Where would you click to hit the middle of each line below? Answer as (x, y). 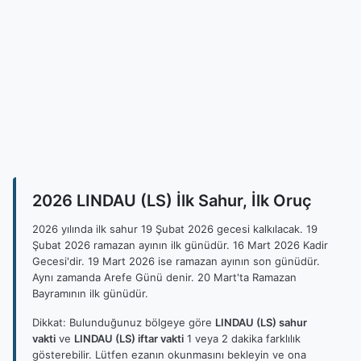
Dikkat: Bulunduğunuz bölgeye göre (124, 322)
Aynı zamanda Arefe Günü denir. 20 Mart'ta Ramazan (164, 277)
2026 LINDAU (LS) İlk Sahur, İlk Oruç (172, 201)
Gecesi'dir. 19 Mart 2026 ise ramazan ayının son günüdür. (176, 261)
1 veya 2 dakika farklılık (242, 338)
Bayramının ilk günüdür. (90, 293)
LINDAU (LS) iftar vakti (129, 338)
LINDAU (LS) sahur (261, 322)
